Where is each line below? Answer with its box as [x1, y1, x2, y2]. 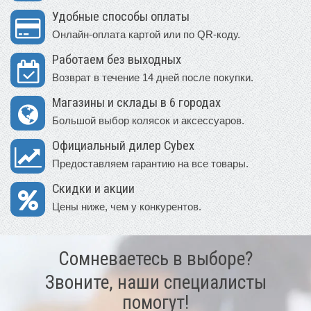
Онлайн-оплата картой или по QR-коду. [52, 28, 240, 41]
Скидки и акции [52, 181, 135, 197]
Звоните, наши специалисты [44, 271, 267, 294]
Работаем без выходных [52, 52, 181, 68]
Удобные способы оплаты [52, 9, 190, 25]
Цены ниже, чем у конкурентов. [52, 201, 201, 213]
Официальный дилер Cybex [52, 138, 194, 154]
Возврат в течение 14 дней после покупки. [52, 72, 253, 84]
